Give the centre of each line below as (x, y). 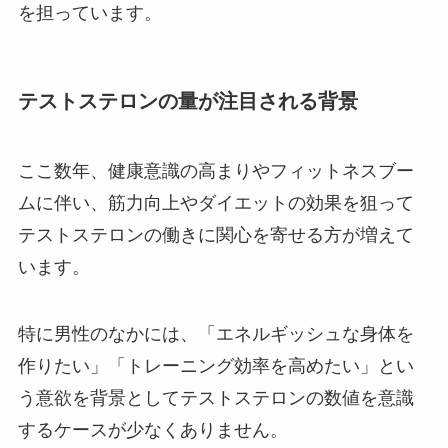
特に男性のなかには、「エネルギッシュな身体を (215, 334)
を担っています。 (89, 13)
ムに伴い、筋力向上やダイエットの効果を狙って (215, 202)
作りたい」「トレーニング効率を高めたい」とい (215, 366)
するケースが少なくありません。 (152, 430)
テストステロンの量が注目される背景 (187, 101)
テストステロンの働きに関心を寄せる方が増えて (215, 234)
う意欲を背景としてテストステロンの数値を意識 (215, 398)
